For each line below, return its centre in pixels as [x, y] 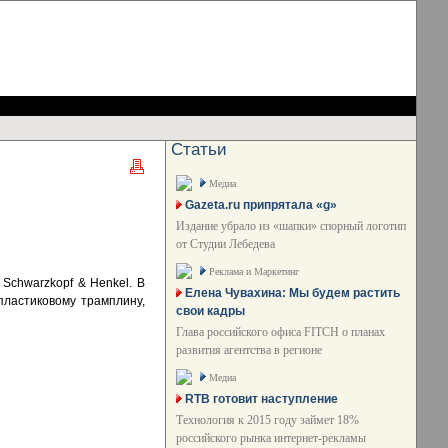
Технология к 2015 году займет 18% [267, 420]
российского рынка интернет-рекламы [271, 438]
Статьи [199, 149]
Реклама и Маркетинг [254, 271]
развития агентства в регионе [249, 350]
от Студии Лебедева [225, 244]
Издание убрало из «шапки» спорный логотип [291, 226]
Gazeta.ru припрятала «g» [261, 205]
